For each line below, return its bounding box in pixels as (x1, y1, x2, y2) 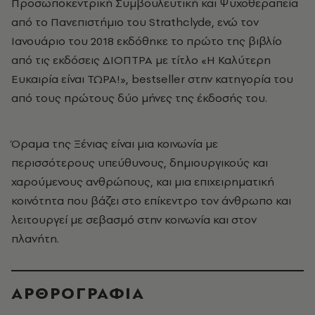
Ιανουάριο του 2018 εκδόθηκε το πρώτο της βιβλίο (11, 33, 282, 49)
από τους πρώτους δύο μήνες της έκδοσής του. (11, 90, 267, 105)
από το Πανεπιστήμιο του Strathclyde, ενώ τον (11, 14, 259, 30)
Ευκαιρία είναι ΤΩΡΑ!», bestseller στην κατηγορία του (11, 71, 293, 86)
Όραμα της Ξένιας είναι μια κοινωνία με (11, 136, 218, 151)
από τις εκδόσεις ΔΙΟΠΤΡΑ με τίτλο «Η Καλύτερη (11, 52, 271, 67)
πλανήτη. (11, 231, 59, 246)
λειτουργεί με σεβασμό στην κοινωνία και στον (11, 212, 257, 227)
